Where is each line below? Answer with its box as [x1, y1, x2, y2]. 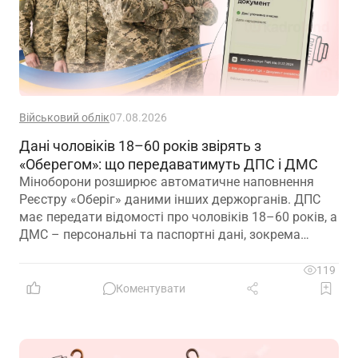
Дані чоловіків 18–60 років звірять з [19, 137, 261, 155]
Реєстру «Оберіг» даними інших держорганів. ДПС [19, 192, 320, 208]
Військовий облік [19, 111, 109, 125]
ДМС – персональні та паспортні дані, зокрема [19, 227, 300, 243]
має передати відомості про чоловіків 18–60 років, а [19, 209, 337, 225]
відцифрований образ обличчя [19, 245, 204, 261]
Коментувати [115, 282, 185, 296]
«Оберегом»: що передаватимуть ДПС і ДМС [19, 156, 318, 173]
